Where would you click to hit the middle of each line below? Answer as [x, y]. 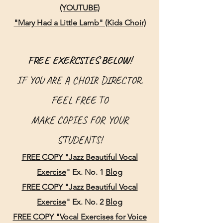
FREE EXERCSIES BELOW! [80, 60]
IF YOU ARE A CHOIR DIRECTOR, [80, 80]
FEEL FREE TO [80, 100]
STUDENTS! [80, 140]
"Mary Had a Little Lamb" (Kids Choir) [80, 23]
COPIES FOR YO [87, 120]
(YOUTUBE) [80, 8]
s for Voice [128, 217]
